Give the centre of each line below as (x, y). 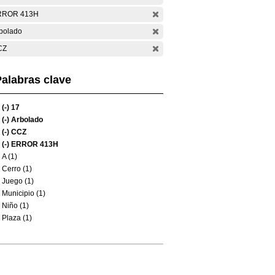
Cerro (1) (17, 169)
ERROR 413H (34, 144)
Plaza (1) (17, 218)
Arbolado (26, 120)
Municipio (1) (24, 193)
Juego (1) (18, 181)
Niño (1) (15, 206)
